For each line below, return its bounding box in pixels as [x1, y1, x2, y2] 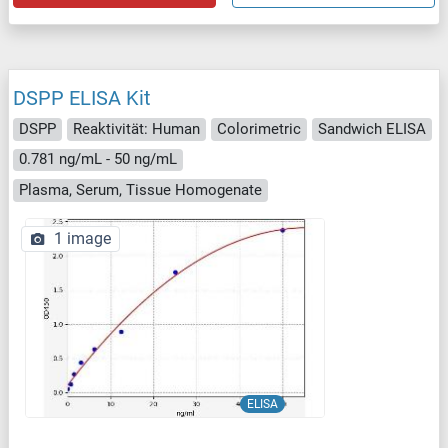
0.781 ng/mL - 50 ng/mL [19, 150, 177, 169]
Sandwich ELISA [318, 119, 426, 138]
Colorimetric [217, 119, 301, 138]
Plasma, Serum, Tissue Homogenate [19, 180, 262, 199]
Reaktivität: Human [73, 119, 200, 138]
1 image [54, 228, 111, 248]
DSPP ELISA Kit [13, 86, 151, 111]
